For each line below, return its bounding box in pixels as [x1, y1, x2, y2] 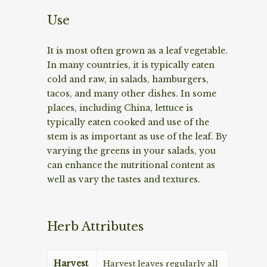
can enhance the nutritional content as [47, 159, 215, 170]
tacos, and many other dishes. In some [47, 88, 216, 99]
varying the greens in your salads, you [47, 145, 216, 156]
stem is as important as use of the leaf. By [47, 131, 227, 142]
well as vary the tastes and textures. [47, 173, 200, 185]
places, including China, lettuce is [47, 102, 193, 113]
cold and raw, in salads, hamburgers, [47, 73, 209, 85]
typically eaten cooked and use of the [47, 116, 209, 128]
